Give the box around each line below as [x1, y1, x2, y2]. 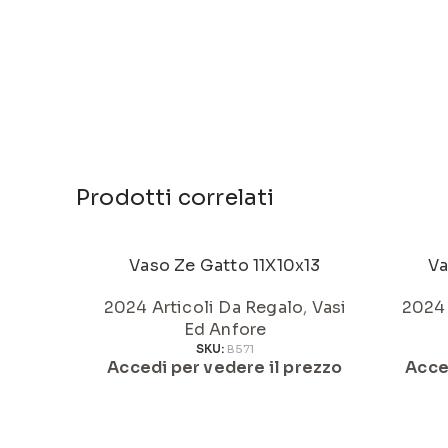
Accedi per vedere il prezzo [107, 357, 343, 378]
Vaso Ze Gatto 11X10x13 [129, 255, 321, 276]
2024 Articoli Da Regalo [103, 297, 304, 318]
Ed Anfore [183, 319, 267, 340]
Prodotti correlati [76, 184, 275, 211]
